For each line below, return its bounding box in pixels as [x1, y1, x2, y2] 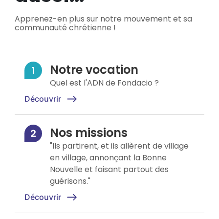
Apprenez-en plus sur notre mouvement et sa [15, 13, 192, 25]
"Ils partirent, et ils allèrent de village [50, 140, 189, 152]
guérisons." [50, 175, 90, 187]
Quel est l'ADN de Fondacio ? [50, 77, 159, 89]
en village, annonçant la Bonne [50, 152, 167, 164]
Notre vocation [50, 62, 138, 78]
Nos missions [50, 125, 128, 141]
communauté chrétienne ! [15, 22, 116, 34]
